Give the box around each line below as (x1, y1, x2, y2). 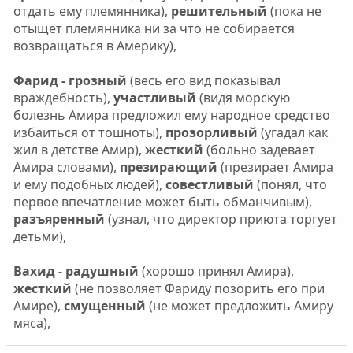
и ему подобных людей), (13, 175, 165, 193)
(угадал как (257, 123, 328, 141)
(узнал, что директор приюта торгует (104, 210, 337, 228)
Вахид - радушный (13, 262, 139, 280)
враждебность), (13, 88, 113, 106)
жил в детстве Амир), (13, 140, 142, 158)
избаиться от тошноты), (13, 123, 165, 141)
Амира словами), (13, 158, 120, 176)
